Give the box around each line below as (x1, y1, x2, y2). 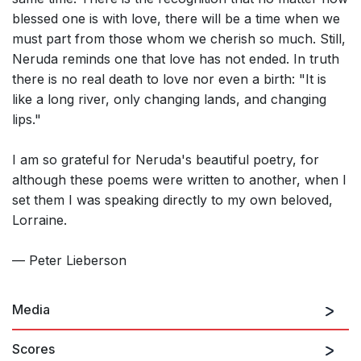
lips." (12, 111, 41, 128)
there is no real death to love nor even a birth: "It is (12, 71, 326, 88)
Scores (12, 341, 55, 358)
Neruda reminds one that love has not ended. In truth (12, 51, 339, 68)
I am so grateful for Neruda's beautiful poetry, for (12, 151, 319, 168)
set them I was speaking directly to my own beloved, (12, 192, 333, 209)
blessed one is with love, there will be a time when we (12, 10, 340, 27)
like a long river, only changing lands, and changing (12, 91, 326, 108)
